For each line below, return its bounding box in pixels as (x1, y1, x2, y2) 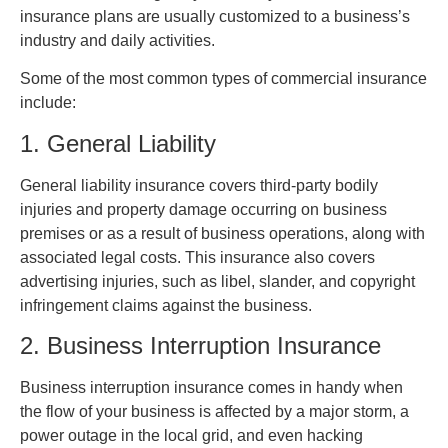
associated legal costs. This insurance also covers (20, 248, 375, 266)
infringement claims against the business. (20, 296, 312, 314)
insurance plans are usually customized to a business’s (20, 7, 410, 25)
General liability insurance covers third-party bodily (20, 176, 378, 194)
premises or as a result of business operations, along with (20, 224, 425, 242)
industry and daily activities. (20, 31, 215, 49)
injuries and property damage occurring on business (20, 200, 387, 218)
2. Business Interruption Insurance (20, 332, 381, 360)
